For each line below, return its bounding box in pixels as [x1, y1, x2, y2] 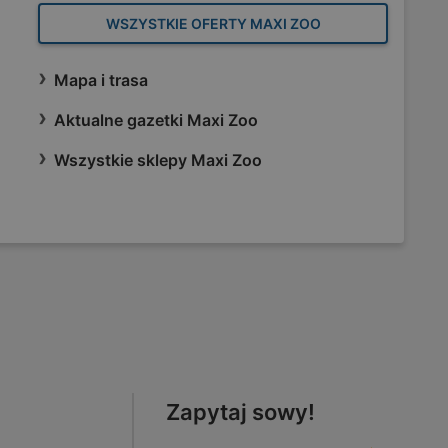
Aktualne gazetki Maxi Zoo [54, 110, 258, 130]
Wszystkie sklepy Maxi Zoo [54, 150, 262, 170]
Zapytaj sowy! [166, 398, 315, 425]
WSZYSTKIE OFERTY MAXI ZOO [105, 15, 321, 32]
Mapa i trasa [54, 70, 148, 90]
